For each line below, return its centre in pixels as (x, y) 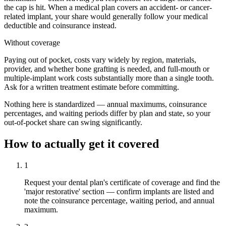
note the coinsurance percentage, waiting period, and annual (119, 201)
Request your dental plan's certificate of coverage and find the (122, 183)
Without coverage (32, 43)
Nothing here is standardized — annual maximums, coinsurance (105, 104)
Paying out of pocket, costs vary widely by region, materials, (100, 60)
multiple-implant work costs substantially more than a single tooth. (109, 78)
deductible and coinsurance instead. (60, 26)
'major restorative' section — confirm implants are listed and (119, 192)
